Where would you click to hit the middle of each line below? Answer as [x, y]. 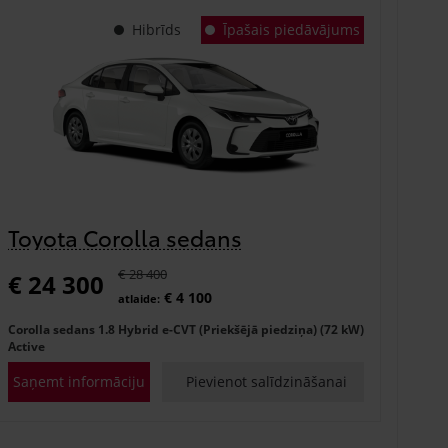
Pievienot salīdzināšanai [267, 381]
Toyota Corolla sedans [124, 236]
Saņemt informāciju [78, 381]
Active [26, 346]
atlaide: [138, 298]
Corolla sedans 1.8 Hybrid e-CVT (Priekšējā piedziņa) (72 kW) [185, 329]
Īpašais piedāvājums [291, 29]
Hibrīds [156, 29]
